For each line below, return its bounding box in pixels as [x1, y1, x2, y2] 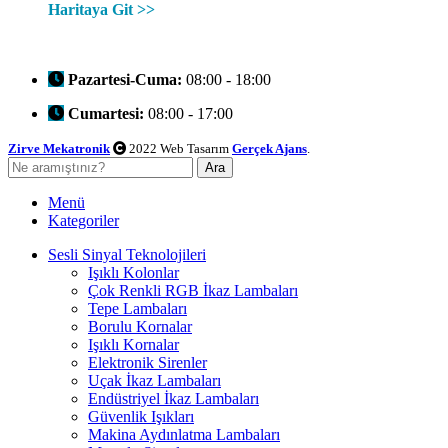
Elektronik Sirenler [88, 353, 207, 371]
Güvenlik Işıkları [88, 407, 194, 425]
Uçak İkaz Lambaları [88, 371, 221, 389]
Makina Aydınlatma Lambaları [88, 425, 280, 443]
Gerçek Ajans [232, 140, 307, 156]
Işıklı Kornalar [88, 335, 179, 353]
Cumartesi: [68, 104, 144, 122]
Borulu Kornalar [88, 317, 192, 335]
